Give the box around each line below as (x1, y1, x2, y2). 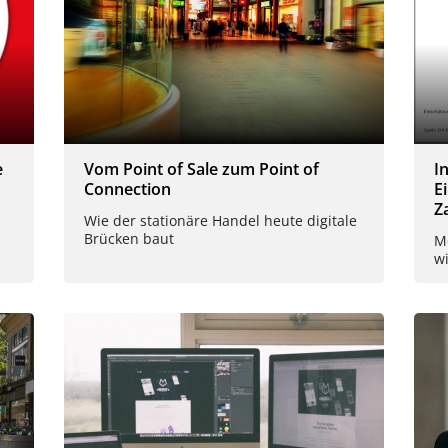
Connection (84, 178, 171, 201)
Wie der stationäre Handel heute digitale (84, 211, 357, 231)
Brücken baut (84, 229, 174, 249)
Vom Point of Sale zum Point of (84, 158, 319, 181)
